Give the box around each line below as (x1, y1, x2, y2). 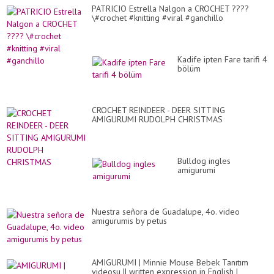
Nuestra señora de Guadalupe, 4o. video (92, 206, 240, 218)
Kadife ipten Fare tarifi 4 (177, 54, 267, 65)
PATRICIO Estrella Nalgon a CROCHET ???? (92, 3, 249, 15)
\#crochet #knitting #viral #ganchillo (92, 12, 223, 24)
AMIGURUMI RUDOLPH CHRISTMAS (92, 114, 223, 125)
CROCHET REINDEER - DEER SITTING (92, 105, 225, 116)
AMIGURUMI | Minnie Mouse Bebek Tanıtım (92, 257, 248, 268)
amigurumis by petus (92, 215, 167, 227)
